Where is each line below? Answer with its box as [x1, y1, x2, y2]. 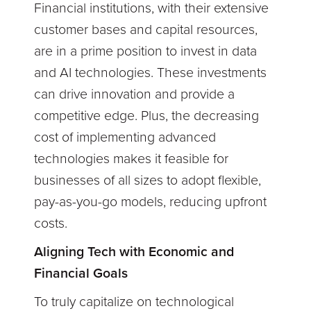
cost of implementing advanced [34, 129, 217, 146]
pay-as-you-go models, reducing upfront [34, 194, 267, 211]
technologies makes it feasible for [34, 151, 229, 168]
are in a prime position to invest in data [34, 43, 258, 60]
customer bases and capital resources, [34, 22, 258, 39]
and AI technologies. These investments [34, 65, 267, 82]
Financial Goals [34, 265, 128, 283]
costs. [34, 215, 68, 233]
